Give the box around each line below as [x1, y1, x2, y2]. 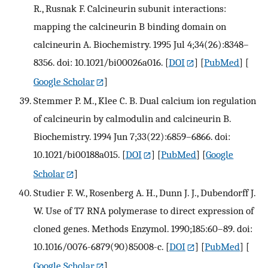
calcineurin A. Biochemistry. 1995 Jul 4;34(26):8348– [33, 38, 249, 51]
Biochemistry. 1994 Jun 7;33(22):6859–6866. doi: [33, 130, 230, 143]
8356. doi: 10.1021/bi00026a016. [33, 56, 163, 69]
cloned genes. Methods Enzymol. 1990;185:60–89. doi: [33, 222, 252, 234]
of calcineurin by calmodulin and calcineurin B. [33, 112, 231, 125]
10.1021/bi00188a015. [33, 148, 120, 161]
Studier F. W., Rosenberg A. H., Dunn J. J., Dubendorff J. [33, 186, 255, 199]
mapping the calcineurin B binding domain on [33, 20, 226, 33]
